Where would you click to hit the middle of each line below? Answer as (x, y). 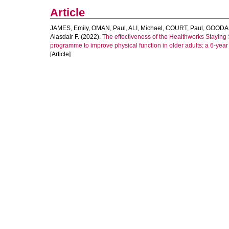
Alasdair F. (65, 37)
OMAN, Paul (109, 28)
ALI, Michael (145, 28)
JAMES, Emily (69, 28)
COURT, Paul (184, 28)
